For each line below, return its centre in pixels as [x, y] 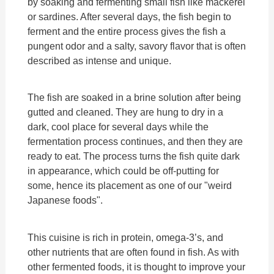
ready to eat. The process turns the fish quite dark [134, 156]
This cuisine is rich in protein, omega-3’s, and [126, 237]
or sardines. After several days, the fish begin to [130, 17]
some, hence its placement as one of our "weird [130, 186]
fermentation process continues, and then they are [135, 142]
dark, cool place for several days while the [118, 127]
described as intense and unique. [100, 61]
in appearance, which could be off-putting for [124, 171]
